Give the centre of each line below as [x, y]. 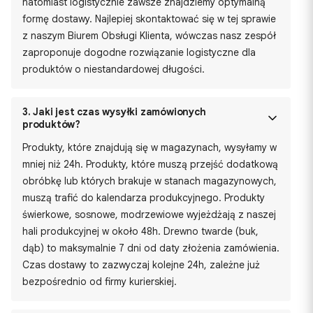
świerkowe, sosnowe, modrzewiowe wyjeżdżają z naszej [149, 214]
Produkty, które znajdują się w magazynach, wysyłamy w [150, 147]
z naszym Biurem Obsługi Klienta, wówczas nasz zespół [149, 36]
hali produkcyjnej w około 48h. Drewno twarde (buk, [140, 231]
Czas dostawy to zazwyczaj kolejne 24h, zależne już [141, 265]
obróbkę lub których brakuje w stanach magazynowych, [150, 181]
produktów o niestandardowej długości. [114, 69]
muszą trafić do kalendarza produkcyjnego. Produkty [144, 198]
